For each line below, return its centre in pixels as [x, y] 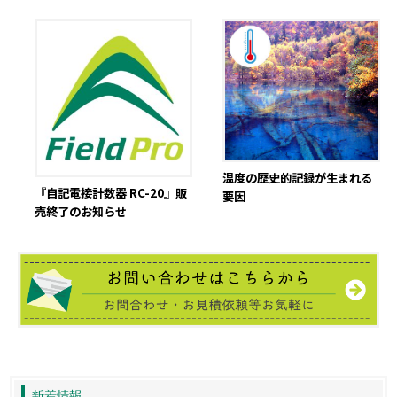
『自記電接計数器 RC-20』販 [110, 193]
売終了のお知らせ [80, 212]
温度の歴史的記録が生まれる [297, 178]
